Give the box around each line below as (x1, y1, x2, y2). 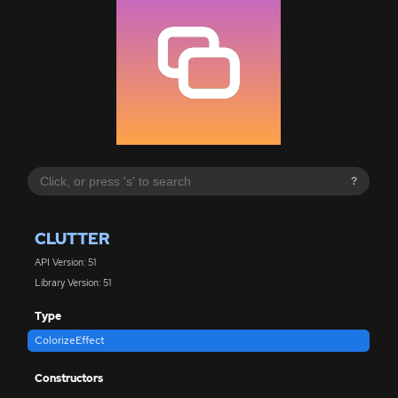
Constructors (34, 370, 103, 386)
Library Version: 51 (34, 275, 111, 289)
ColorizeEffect (34, 333, 105, 348)
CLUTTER (34, 227, 109, 250)
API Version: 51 (34, 256, 96, 269)
